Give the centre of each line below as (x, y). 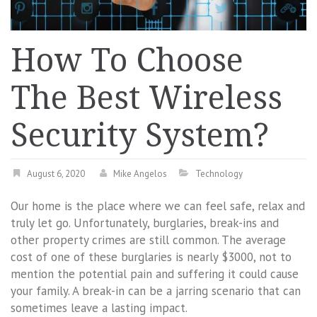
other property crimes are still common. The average (148, 240)
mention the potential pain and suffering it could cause (155, 273)
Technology (219, 173)
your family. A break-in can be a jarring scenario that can (156, 290)
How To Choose (127, 60)
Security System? (140, 135)
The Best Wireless (146, 98)
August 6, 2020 (56, 173)
